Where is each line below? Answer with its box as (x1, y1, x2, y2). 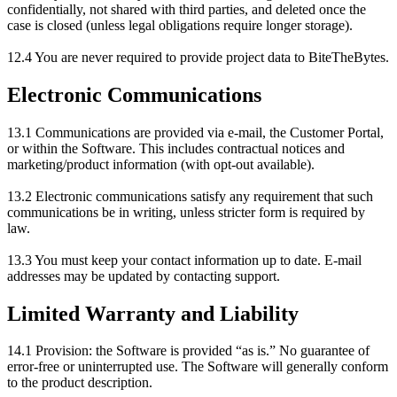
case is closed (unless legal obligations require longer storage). (7, 17, 353, 33)
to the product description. (7, 375, 152, 391)
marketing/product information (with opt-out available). (7, 156, 315, 172)
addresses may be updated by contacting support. (7, 268, 280, 284)
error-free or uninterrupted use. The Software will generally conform (7, 359, 388, 375)
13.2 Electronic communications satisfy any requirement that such (7, 188, 373, 204)
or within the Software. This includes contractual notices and (7, 140, 345, 156)
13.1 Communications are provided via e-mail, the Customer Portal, (7, 124, 384, 140)
